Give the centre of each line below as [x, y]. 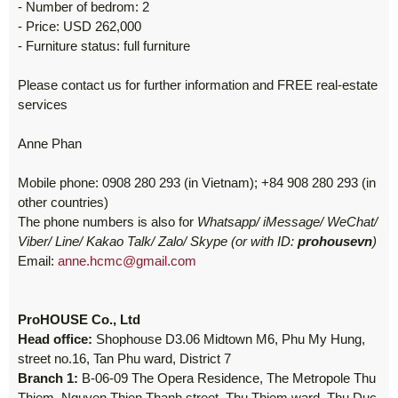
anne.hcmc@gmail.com [127, 261]
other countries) [63, 203]
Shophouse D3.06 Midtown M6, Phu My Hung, [231, 339]
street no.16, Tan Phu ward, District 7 [124, 359]
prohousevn [335, 242]
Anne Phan [50, 144]
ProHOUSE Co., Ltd [79, 320]
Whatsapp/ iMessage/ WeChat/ [287, 222]
